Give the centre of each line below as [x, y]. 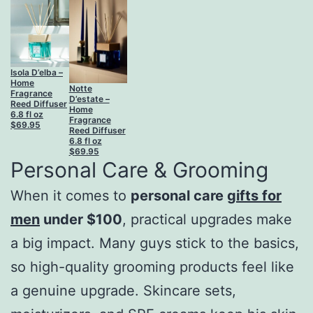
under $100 [81, 220]
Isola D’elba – [37, 73]
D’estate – [89, 99]
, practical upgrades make [207, 220]
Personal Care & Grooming [139, 170]
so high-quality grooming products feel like [152, 267]
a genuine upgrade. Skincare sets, [123, 291]
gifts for [254, 196]
